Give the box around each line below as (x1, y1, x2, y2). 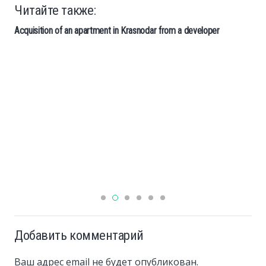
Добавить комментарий (14, 227, 147, 243)
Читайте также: (14, 2, 96, 18)
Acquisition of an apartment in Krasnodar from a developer (14, 25, 220, 37)
